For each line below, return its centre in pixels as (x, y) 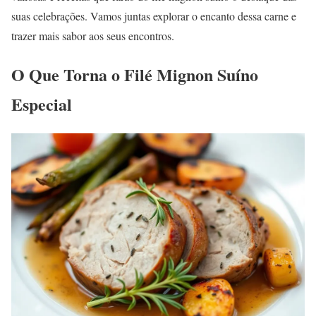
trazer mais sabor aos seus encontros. (93, 36)
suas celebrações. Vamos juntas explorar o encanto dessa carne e (154, 16)
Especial (42, 104)
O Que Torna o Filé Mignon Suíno (135, 75)
